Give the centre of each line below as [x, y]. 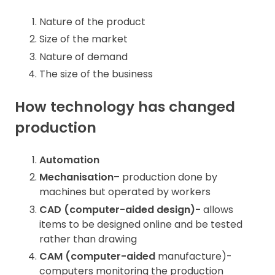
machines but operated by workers [125, 192]
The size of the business [96, 74]
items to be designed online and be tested [141, 224]
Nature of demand [83, 56]
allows [217, 209]
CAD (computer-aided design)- [120, 209]
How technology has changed [125, 107]
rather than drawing [88, 239]
